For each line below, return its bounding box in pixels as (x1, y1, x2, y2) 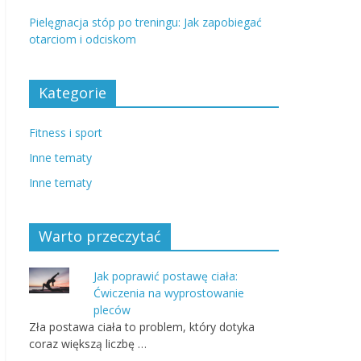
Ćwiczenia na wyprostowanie (93, 285, 244, 301)
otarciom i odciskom (29, 31, 136, 47)
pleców (93, 302, 131, 317)
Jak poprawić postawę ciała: (93, 268, 238, 284)
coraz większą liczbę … (29, 336, 147, 351)
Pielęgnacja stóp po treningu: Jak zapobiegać (29, 15, 262, 30)
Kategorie (39, 83, 106, 102)
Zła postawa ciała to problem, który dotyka (29, 319, 255, 334)
